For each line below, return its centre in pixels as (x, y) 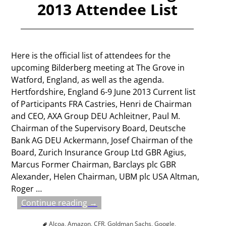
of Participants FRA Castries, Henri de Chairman (102, 104)
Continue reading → (59, 203)
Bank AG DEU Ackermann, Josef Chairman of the (102, 140)
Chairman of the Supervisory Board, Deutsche (99, 128)
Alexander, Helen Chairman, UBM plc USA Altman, (105, 177)
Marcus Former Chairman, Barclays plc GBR (94, 165)
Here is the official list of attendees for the (91, 56)
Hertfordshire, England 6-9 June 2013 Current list (104, 92)
